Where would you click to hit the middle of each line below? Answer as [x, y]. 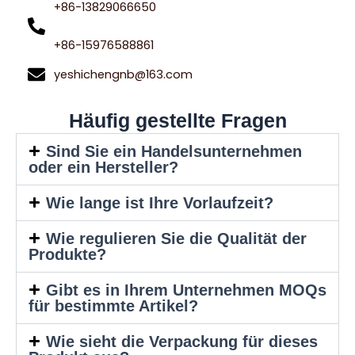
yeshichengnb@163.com [123, 74]
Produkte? [67, 254]
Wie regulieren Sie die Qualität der [176, 239]
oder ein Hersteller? [103, 167]
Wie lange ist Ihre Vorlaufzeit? [159, 203]
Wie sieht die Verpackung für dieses [181, 342]
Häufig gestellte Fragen [177, 120]
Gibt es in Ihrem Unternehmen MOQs [186, 290]
